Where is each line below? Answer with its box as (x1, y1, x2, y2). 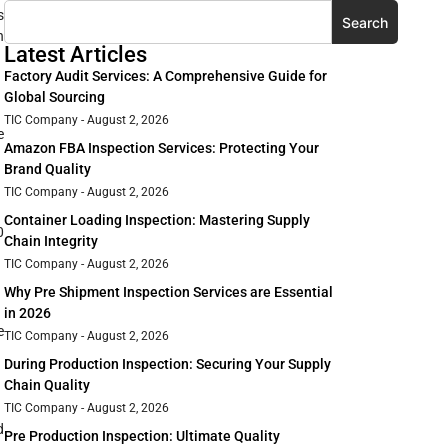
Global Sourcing (4, 89, 105, 106)
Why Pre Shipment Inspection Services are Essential (4, 284, 333, 301)
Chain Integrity (4, 233, 98, 250)
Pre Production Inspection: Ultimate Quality (4, 428, 280, 445)
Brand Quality (4, 161, 91, 178)
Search (342, 13, 388, 31)
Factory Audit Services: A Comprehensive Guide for (4, 68, 327, 85)
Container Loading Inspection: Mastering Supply (4, 212, 310, 229)
